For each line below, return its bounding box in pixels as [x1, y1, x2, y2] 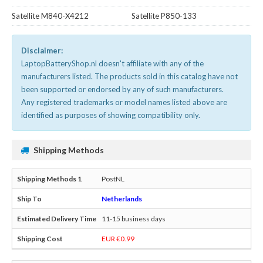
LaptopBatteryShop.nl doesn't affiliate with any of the [21, 59, 204, 69]
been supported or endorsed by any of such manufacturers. [21, 85, 224, 95]
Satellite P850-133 [131, 11, 197, 21]
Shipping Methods [33, 145, 104, 156]
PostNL [102, 174, 124, 184]
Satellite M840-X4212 [12, 11, 89, 21]
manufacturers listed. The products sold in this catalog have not [21, 72, 238, 82]
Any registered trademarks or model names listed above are [21, 97, 227, 107]
